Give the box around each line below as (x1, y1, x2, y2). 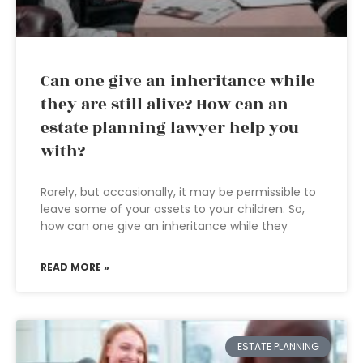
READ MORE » (41, 260, 109, 274)
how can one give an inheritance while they (41, 218, 288, 234)
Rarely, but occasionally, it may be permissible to (41, 184, 316, 200)
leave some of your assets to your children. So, (41, 201, 305, 217)
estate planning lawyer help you (41, 116, 299, 140)
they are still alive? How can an (41, 92, 288, 117)
